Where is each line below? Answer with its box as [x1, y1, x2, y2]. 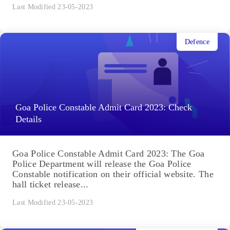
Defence [184, 37, 209, 46]
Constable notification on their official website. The [12, 169, 214, 180]
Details [15, 114, 42, 125]
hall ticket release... [12, 179, 89, 190]
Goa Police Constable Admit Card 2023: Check [15, 102, 192, 113]
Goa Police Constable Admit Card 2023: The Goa [12, 148, 205, 159]
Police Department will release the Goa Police [12, 159, 191, 169]
